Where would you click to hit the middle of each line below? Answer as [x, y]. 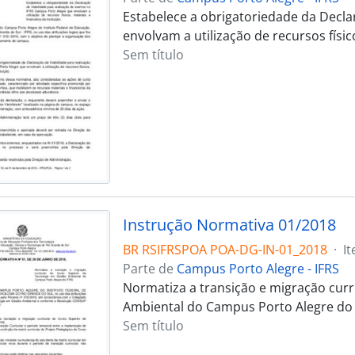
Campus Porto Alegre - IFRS [258, 269]
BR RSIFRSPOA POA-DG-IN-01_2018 [225, 250]
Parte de [149, 269]
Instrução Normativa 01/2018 [229, 225]
